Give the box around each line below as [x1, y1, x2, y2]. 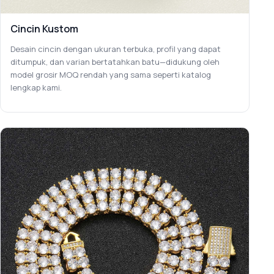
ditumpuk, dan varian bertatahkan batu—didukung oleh [10, 56, 220, 67]
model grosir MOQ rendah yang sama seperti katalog [10, 68, 211, 80]
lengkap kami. [10, 81, 62, 93]
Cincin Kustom [10, 21, 78, 35]
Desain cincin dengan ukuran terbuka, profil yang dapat [10, 43, 221, 54]
